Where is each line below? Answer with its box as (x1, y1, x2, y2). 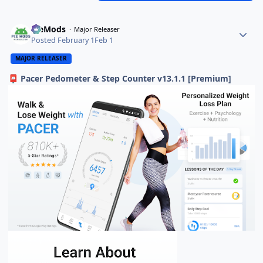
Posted (31, 35, 58, 45)
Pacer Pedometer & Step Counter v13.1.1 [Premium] (18, 72, 232, 84)
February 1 (58, 35, 95, 45)
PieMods (31, 23, 66, 35)
